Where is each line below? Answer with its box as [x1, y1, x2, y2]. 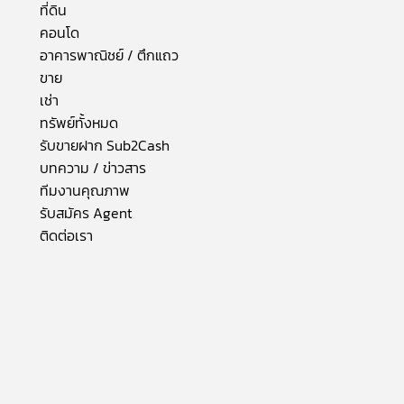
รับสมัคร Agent [40, 202, 133, 224]
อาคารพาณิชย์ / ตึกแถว [40, 44, 179, 66]
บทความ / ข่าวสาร [40, 157, 146, 179]
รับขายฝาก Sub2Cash [40, 134, 170, 156]
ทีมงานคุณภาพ [40, 179, 130, 201]
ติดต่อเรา [40, 225, 93, 246]
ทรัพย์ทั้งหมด [40, 112, 118, 133]
